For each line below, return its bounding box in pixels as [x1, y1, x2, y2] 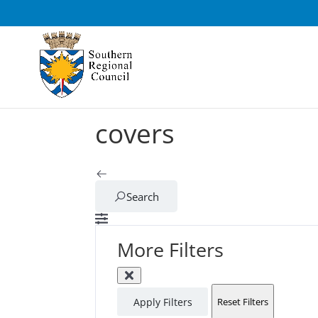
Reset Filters [217, 295, 269, 308]
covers [95, 115, 175, 151]
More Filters [117, 236, 224, 263]
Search [126, 189, 160, 204]
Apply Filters [133, 295, 192, 309]
